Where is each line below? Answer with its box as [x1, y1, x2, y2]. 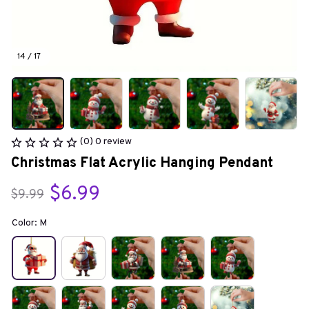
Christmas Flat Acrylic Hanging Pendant [11, 154, 273, 173]
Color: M [12, 217, 47, 230]
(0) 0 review [80, 136, 132, 148]
